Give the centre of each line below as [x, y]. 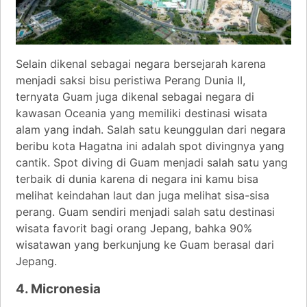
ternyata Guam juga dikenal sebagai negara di [135, 96]
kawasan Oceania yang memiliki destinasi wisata [142, 113]
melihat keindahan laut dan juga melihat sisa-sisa [143, 195]
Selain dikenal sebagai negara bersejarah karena [141, 63]
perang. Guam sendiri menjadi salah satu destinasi [145, 211]
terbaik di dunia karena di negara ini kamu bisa [137, 179]
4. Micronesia [58, 288]
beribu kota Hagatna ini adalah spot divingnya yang [150, 146]
